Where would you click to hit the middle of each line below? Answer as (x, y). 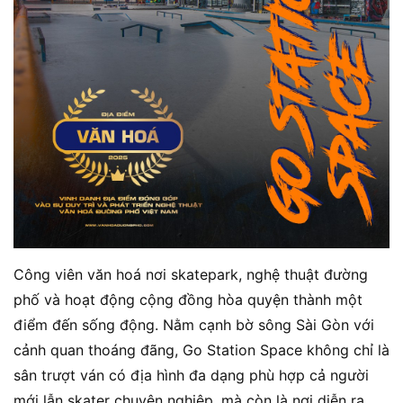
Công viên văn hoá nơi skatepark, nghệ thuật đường (191, 275)
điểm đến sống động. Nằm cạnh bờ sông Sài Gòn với (194, 325)
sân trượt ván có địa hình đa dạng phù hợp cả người (191, 376)
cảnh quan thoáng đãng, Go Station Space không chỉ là (201, 350)
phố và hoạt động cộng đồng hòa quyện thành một (188, 300)
